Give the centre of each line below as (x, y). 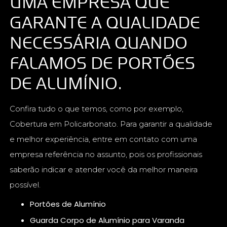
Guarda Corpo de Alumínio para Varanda (110, 220)
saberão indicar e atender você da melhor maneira (104, 170)
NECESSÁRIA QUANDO (99, 43)
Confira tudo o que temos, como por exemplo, (97, 109)
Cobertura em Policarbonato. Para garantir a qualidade (111, 124)
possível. (25, 185)
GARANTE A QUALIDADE (105, 22)
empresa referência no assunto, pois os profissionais (106, 155)
